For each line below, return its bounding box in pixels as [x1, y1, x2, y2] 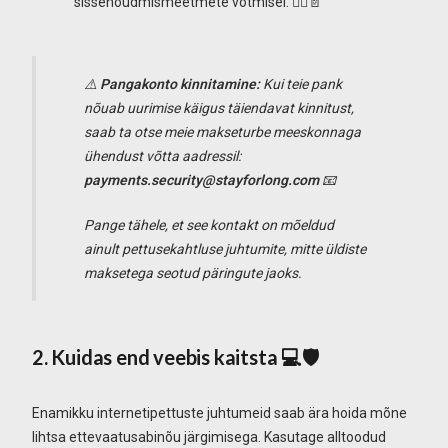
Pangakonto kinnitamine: [100, 75, 260, 92]
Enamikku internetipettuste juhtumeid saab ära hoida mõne [32, 404, 407, 421]
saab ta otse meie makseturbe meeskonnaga [84, 123, 361, 140]
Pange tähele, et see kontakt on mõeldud [84, 216, 334, 233]
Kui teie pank [260, 75, 342, 92]
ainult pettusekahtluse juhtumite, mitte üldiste [84, 240, 366, 257]
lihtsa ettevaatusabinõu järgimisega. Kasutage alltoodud [32, 428, 386, 445]
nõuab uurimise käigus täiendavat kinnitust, [84, 99, 354, 116]
